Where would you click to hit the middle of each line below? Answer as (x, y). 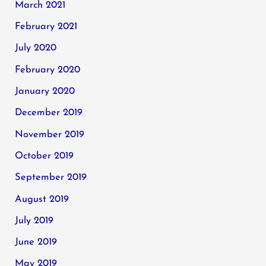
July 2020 (36, 48)
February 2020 (48, 70)
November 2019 (50, 134)
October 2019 (45, 156)
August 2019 (42, 199)
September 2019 (51, 178)
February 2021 (46, 27)
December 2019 (49, 113)
